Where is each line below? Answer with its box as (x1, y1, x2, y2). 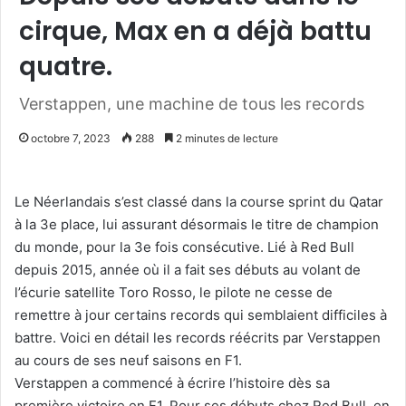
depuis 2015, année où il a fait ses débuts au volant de (14, 260, 361, 278)
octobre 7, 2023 (31, 130, 111, 145)
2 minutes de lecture (173, 130, 278, 145)
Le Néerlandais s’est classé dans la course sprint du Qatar (14, 192, 383, 210)
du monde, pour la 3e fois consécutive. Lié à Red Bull (14, 237, 354, 256)
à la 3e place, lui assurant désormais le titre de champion (14, 215, 379, 233)
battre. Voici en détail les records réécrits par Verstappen (14, 328, 381, 346)
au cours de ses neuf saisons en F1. (14, 351, 242, 369)
